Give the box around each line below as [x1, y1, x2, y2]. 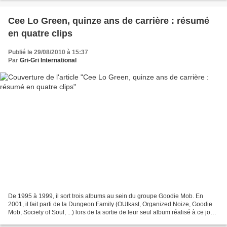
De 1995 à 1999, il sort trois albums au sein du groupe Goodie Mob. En [8, 192, 203, 200]
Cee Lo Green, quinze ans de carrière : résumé [8, 16, 209, 26]
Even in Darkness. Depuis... [8, 216, 84, 224]
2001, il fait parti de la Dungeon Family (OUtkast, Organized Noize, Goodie [8, 200, 212, 208]
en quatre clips [8, 28, 72, 39]
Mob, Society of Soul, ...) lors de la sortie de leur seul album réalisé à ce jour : [8, 208, 219, 216]
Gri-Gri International [20, 57, 77, 64]
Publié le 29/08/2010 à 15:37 [8, 49, 88, 56]
